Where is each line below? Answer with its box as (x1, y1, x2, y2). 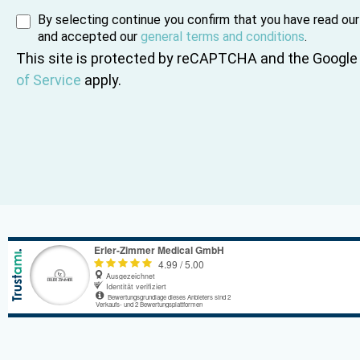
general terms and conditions (141, 28, 305, 44)
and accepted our (38, 28, 141, 44)
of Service (16, 72, 81, 89)
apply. (81, 72, 121, 89)
